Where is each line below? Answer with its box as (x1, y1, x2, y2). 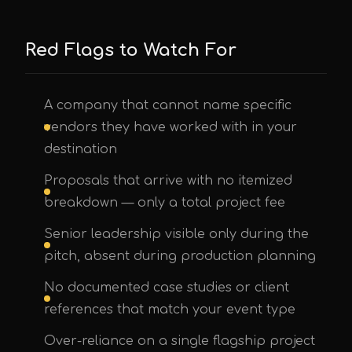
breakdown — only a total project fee (44, 196, 285, 210)
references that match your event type (44, 302, 295, 317)
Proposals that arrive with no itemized (44, 174, 292, 188)
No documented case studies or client (44, 280, 289, 295)
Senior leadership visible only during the (44, 227, 309, 241)
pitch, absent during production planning (44, 249, 316, 263)
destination (44, 142, 117, 156)
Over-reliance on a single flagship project (44, 334, 315, 348)
